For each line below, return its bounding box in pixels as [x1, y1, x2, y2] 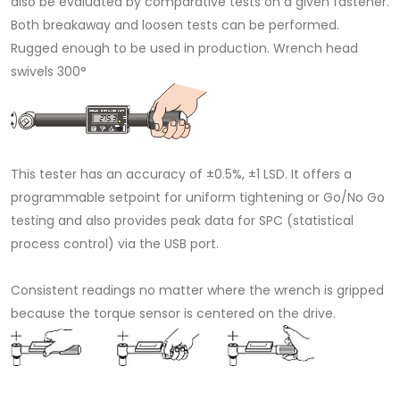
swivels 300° [11, 62, 87, 81]
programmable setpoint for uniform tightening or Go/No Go [11, 188, 385, 207]
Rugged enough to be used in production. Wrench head [11, 39, 358, 58]
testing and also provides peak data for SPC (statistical [11, 212, 354, 230]
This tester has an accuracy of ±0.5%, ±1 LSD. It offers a [11, 165, 352, 184]
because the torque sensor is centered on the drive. [11, 304, 336, 323]
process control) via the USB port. [11, 235, 219, 254]
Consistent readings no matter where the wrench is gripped [11, 281, 384, 300]
